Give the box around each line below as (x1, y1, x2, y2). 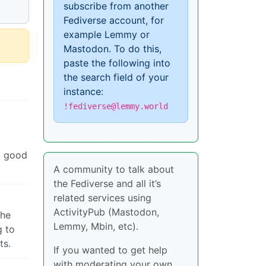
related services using (53, 192, 151, 204)
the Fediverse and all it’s (53, 178, 161, 190)
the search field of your (64, 71, 169, 84)
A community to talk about (53, 163, 174, 176)
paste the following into (64, 57, 170, 69)
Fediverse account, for (64, 14, 164, 27)
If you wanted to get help (53, 244, 167, 256)
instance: (64, 85, 103, 98)
